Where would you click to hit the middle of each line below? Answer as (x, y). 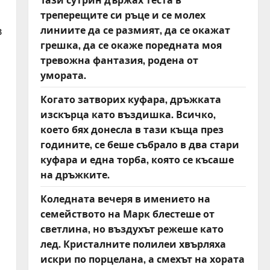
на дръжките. (75, 174)
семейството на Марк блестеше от (127, 213)
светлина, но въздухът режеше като (132, 228)
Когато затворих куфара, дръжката (130, 99)
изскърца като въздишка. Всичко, (128, 114)
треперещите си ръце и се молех (123, 14)
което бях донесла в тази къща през (132, 129)
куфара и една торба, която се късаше (137, 159)
